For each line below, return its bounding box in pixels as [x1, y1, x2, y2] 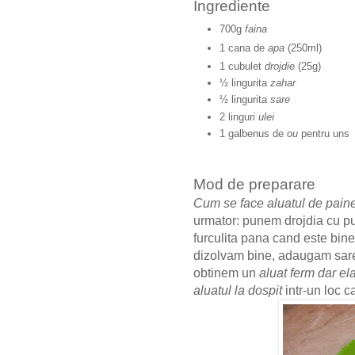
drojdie [265, 59, 295, 72]
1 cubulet [219, 59, 265, 72]
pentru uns [298, 127, 349, 139]
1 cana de [219, 42, 268, 55]
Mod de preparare [193, 176, 315, 193]
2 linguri [219, 110, 258, 123]
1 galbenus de [219, 127, 287, 139]
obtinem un [193, 266, 259, 281]
